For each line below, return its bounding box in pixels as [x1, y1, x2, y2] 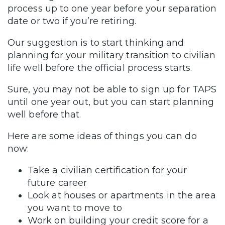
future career [28, 177, 87, 188]
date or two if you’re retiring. [8, 15, 136, 27]
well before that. [8, 108, 81, 120]
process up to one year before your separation [8, 3, 217, 14]
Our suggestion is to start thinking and [8, 37, 184, 48]
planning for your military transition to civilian [8, 49, 216, 61]
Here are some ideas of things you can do [8, 130, 197, 142]
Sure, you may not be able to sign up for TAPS [8, 83, 217, 95]
